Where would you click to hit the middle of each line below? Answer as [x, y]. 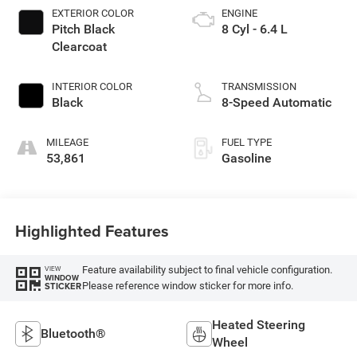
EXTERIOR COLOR [92, 13]
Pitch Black [83, 29]
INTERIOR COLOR [92, 86]
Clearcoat [79, 46]
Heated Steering [259, 324]
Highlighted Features [92, 231]
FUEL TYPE [247, 142]
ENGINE [239, 13]
